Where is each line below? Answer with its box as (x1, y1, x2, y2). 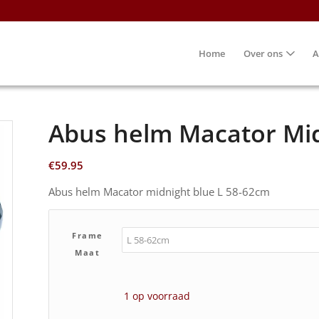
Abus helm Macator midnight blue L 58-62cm (48, 184, 271, 199)
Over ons (243, 47, 283, 60)
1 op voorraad (124, 289, 191, 303)
